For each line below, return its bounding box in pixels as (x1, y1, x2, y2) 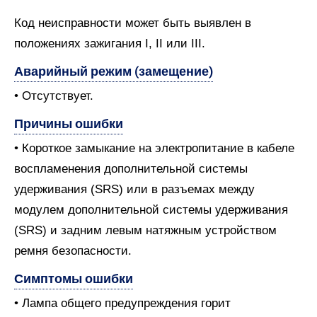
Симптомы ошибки (14, 271, 133, 286)
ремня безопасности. (14, 244, 132, 258)
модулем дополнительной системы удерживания (14, 203, 288, 217)
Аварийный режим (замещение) (14, 64, 213, 79)
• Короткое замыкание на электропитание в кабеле (14, 142, 294, 155)
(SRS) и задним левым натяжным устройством (14, 224, 277, 237)
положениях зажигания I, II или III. (14, 37, 205, 50)
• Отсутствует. (14, 89, 93, 103)
